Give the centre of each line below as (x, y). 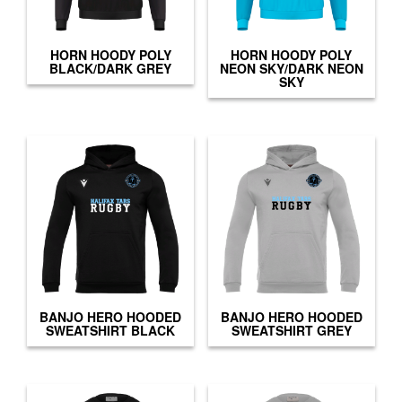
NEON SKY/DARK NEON (291, 69)
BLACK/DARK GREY (111, 69)
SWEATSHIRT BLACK (111, 331)
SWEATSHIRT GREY (291, 331)
